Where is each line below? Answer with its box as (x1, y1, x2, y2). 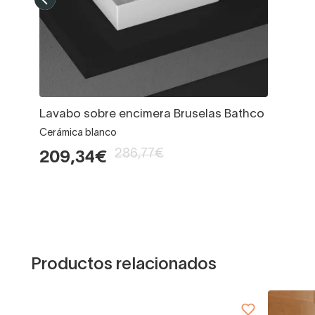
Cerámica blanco (39, 129, 117, 139)
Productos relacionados (31, 257, 217, 274)
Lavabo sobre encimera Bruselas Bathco (39, 109, 264, 120)
